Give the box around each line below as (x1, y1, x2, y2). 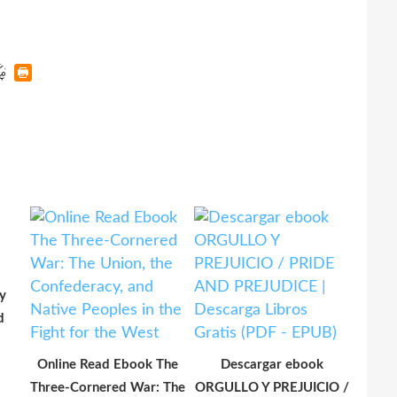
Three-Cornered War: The (30, 380, 185, 394)
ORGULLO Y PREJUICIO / (194, 380, 349, 394)
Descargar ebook (220, 357, 323, 371)
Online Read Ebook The (37, 357, 178, 371)
